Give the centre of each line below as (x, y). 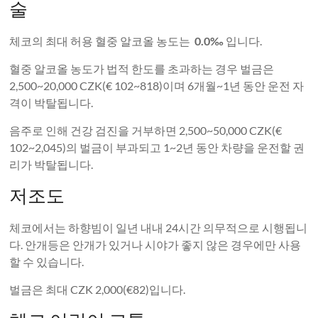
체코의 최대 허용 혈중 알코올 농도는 (102, 41)
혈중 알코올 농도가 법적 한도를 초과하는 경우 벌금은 (142, 69)
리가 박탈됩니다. (51, 165)
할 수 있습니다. (47, 262)
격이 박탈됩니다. (51, 103)
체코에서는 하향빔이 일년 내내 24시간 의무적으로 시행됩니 (159, 228)
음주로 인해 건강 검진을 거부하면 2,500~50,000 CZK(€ (146, 131)
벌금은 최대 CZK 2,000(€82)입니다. (98, 290)
